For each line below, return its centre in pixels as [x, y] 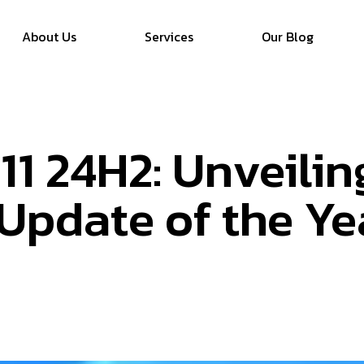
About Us [49, 37]
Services [169, 37]
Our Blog [287, 37]
